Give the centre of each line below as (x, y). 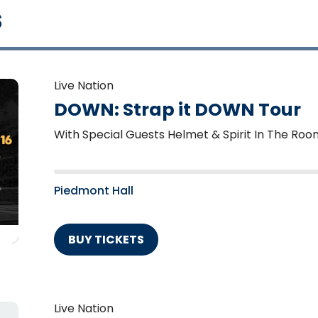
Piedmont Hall (94, 191)
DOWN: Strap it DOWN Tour (177, 110)
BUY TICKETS (106, 240)
